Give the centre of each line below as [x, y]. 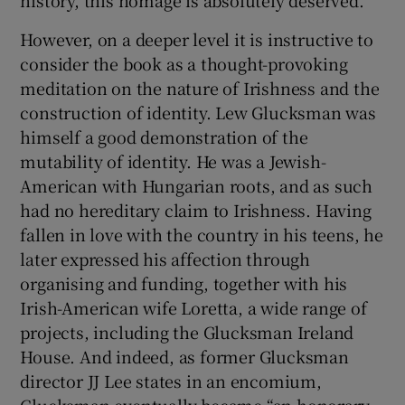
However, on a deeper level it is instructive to [197, 38]
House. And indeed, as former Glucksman [184, 356]
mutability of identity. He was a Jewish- [173, 160]
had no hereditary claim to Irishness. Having [196, 209]
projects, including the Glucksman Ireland [187, 331]
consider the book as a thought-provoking [184, 63]
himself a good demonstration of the [164, 136]
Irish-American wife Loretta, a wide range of [193, 307]
